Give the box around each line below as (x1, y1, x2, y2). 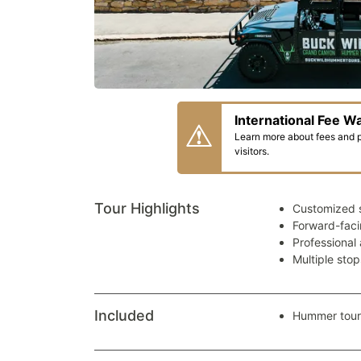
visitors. (234, 145, 269, 158)
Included (94, 307, 154, 325)
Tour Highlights (94, 200, 200, 218)
